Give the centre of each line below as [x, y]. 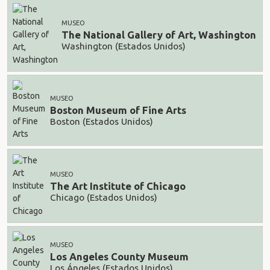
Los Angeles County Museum [119, 257]
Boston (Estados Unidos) [102, 121]
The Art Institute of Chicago [118, 186]
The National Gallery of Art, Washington [159, 35]
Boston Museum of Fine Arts [118, 110]
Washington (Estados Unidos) [124, 46]
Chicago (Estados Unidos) [104, 197]
